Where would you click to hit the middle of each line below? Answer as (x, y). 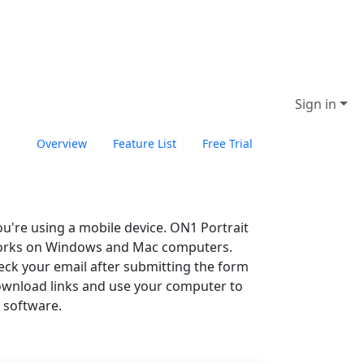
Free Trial (227, 143)
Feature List (145, 143)
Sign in (316, 104)
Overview (62, 143)
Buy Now (316, 146)
